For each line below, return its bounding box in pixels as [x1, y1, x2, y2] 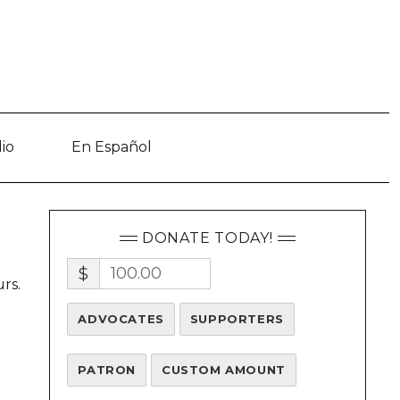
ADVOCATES [78, 312, 164, 327]
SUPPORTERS [189, 312, 284, 327]
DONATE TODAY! [141, 229, 273, 246]
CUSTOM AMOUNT [161, 362, 286, 378]
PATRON [78, 362, 136, 378]
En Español [71, 137, 152, 155]
